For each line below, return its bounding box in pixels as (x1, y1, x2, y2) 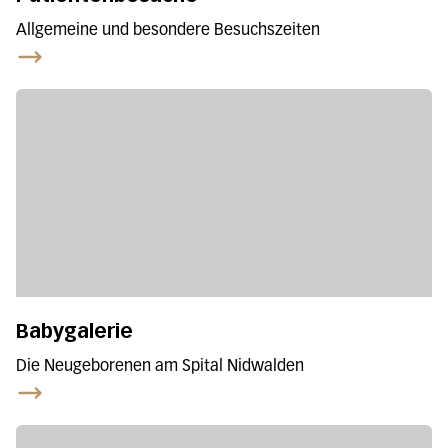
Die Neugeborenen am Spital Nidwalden (16, 358, 304, 375)
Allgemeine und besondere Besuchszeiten (16, 22, 320, 39)
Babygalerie (16, 318, 133, 343)
